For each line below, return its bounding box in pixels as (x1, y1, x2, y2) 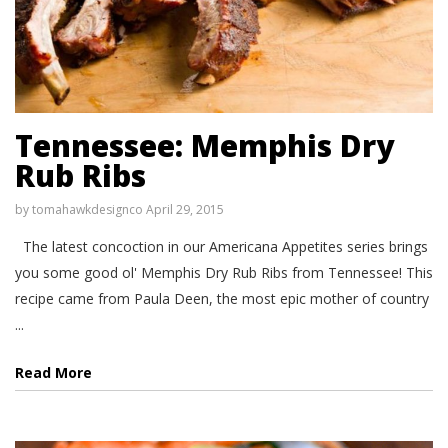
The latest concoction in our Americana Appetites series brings (15, 237, 428, 257)
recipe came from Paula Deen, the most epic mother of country (15, 289, 429, 309)
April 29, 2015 (146, 201, 224, 219)
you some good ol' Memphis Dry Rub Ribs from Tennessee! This (15, 263, 433, 283)
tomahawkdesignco (32, 201, 143, 219)
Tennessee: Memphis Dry (15, 125, 394, 167)
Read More (15, 363, 92, 383)
